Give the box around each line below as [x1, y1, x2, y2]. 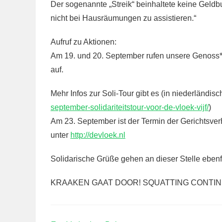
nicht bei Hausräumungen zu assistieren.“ [51, 14, 196, 22]
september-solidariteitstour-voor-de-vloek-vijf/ [51, 103, 209, 111]
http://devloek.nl [70, 131, 125, 139]
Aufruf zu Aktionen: [51, 38, 116, 46]
